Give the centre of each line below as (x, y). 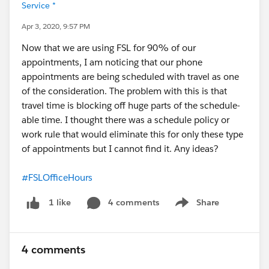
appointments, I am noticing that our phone (112, 62)
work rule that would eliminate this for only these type (132, 134)
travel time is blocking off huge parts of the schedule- (131, 105)
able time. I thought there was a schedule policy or (125, 120)
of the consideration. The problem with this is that (124, 91)
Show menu (195, 209)
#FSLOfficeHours (57, 177)
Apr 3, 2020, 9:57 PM (56, 26)
